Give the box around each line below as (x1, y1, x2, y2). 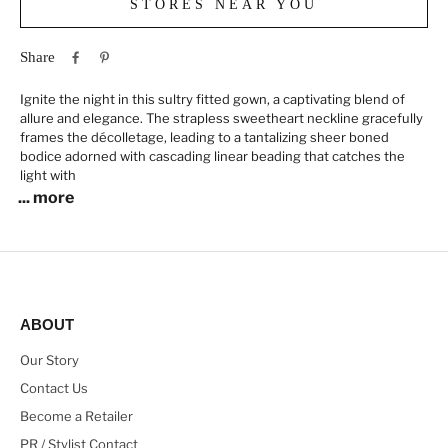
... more (18, 188, 74, 208)
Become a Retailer (20, 408, 133, 425)
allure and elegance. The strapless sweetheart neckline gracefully (20, 110, 423, 127)
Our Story (20, 352, 79, 369)
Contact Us (20, 380, 88, 397)
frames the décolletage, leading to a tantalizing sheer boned (20, 129, 389, 146)
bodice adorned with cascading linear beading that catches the (20, 148, 405, 165)
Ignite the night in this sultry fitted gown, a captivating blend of (20, 91, 405, 108)
